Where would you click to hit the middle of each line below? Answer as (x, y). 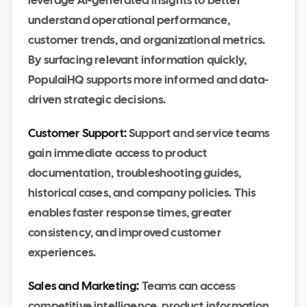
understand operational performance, (129, 21)
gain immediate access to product (118, 154)
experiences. (62, 253)
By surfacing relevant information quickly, (138, 61)
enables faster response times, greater (130, 213)
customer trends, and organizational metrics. (147, 41)
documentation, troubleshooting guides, (135, 174)
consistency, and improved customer (125, 233)
